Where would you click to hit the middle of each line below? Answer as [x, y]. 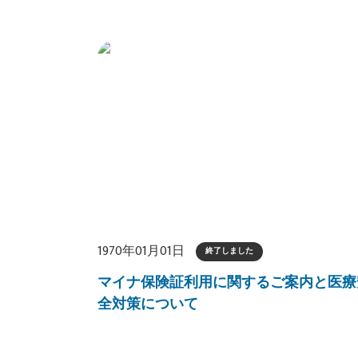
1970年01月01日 [141, 252]
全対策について [148, 304]
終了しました [229, 251]
